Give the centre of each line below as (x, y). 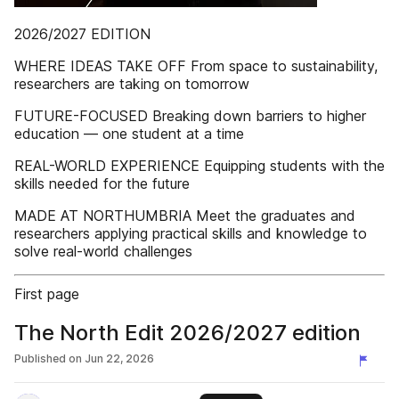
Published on (48, 358)
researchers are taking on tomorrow (132, 84)
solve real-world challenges (103, 251)
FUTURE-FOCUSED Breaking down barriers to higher (190, 116)
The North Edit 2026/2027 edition (187, 333)
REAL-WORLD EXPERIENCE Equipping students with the (199, 166)
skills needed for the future (102, 183)
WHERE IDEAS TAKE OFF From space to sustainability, (196, 66)
